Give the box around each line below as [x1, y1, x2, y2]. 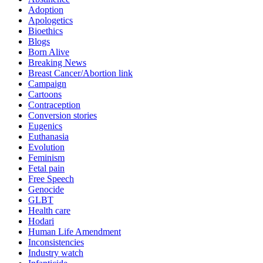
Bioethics [28, 26, 63, 36]
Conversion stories [28, 110, 97, 121]
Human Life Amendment [28, 227, 121, 237]
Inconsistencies [28, 237, 84, 248]
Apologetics [28, 15, 73, 26]
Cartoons [28, 89, 62, 100]
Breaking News [28, 58, 86, 68]
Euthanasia [28, 131, 69, 142]
